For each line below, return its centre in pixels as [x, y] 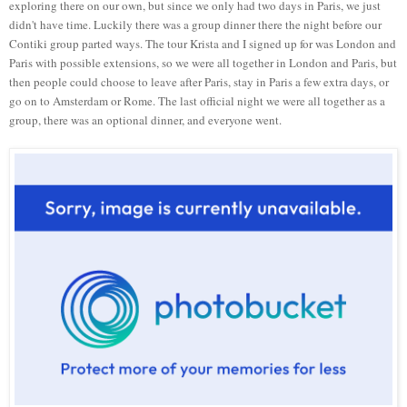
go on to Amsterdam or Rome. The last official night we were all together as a [197, 101]
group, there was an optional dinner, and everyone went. [145, 120]
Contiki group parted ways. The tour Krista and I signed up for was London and [203, 44]
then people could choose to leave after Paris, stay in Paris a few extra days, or [199, 82]
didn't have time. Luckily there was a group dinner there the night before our [195, 25]
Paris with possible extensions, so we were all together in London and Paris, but [203, 63]
